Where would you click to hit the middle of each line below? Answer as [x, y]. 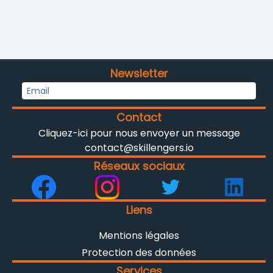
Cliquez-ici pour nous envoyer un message [139, 133]
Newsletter [139, 74]
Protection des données [139, 253]
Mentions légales [139, 236]
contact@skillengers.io [139, 148]
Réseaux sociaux [139, 166]
